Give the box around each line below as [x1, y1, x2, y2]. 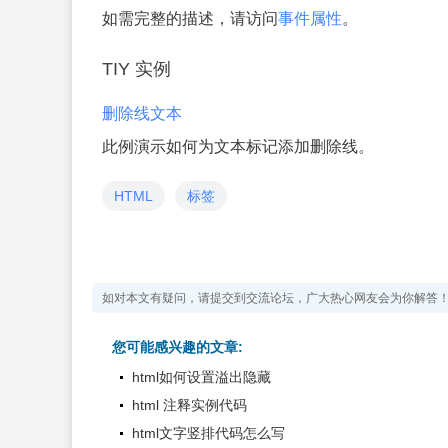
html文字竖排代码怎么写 [132, 425, 285, 441]
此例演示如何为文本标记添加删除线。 [102, 138, 374, 155]
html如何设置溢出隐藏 [132, 369, 271, 385]
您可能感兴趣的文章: [112, 339, 243, 355]
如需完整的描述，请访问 [102, 10, 278, 27]
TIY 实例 [102, 59, 171, 79]
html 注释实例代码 [132, 397, 247, 413]
